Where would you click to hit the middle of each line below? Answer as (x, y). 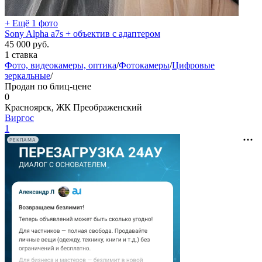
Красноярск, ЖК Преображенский (73, 107)
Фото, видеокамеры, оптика (61, 65)
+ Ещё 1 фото (31, 23)
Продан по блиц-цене (48, 86)
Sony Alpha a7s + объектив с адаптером (82, 34)
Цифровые (193, 65)
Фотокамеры (144, 65)
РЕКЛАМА (23, 140)
